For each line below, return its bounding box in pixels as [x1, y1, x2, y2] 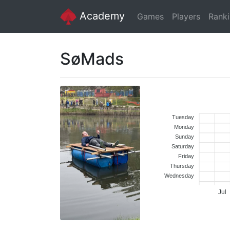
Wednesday [164, 172, 194, 179]
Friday [178, 152, 194, 159]
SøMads [60, 49, 124, 69]
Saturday [171, 143, 194, 149]
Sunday [175, 133, 194, 140]
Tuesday [172, 113, 194, 120]
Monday [174, 123, 194, 130]
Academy [76, 9, 125, 22]
